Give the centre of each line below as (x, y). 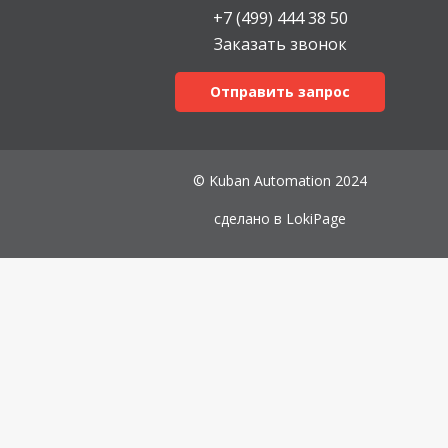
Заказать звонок (280, 44)
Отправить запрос (280, 91)
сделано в (250, 218)
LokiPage (316, 218)
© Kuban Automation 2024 (280, 180)
